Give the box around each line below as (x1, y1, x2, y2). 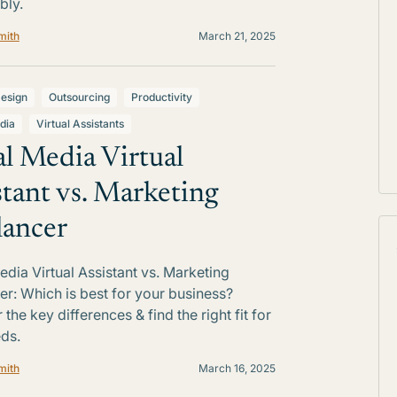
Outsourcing (48, 90, 110, 104)
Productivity (130, 90, 192, 104)
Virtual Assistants (35, 117, 124, 130)
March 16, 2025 (198, 362, 276, 375)
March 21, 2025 (198, 29, 276, 43)
